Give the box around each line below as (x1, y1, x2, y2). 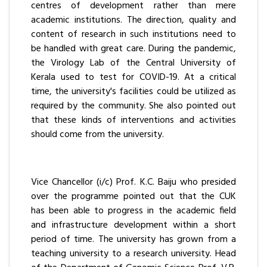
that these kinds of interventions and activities (31, 113, 236, 129)
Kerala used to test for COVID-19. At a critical (31, 70, 236, 86)
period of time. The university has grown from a (31, 232, 236, 248)
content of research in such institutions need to (31, 27, 236, 43)
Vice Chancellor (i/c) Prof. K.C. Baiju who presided (31, 175, 236, 191)
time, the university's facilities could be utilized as (31, 84, 236, 100)
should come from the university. (31, 127, 164, 143)
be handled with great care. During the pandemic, (31, 41, 236, 57)
